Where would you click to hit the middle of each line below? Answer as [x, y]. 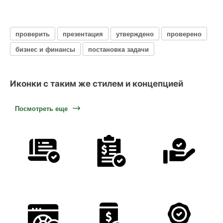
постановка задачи [118, 49]
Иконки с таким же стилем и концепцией [97, 84]
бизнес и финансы [45, 49]
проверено [184, 33]
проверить [33, 33]
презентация [83, 33]
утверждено [135, 33]
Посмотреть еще [41, 108]
